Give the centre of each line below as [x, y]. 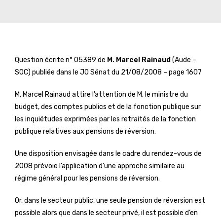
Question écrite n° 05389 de [61, 60]
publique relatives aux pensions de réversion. [85, 131]
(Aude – [184, 60]
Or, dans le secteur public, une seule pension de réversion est [110, 201]
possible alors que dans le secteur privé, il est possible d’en [106, 213]
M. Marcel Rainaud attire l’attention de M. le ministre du [101, 94]
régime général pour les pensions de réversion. [87, 178]
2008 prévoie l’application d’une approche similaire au [100, 166]
